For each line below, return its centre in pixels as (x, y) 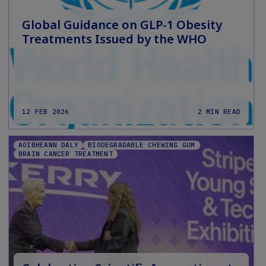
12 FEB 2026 (46, 112)
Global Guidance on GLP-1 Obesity (122, 25)
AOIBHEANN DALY (49, 145)
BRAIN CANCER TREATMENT (66, 154)
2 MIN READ (219, 112)
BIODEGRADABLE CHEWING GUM (142, 145)
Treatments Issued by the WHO (114, 39)
